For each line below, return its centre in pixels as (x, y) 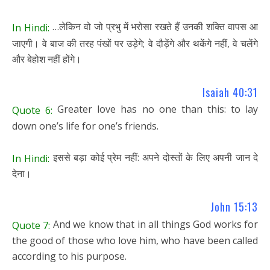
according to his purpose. (69, 256)
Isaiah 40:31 (230, 92)
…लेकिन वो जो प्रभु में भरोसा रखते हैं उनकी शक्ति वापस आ (154, 26)
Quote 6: (33, 110)
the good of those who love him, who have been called (135, 241)
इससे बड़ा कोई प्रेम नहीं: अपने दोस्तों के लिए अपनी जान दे (154, 157)
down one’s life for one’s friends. (85, 126)
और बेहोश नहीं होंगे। (47, 59)
